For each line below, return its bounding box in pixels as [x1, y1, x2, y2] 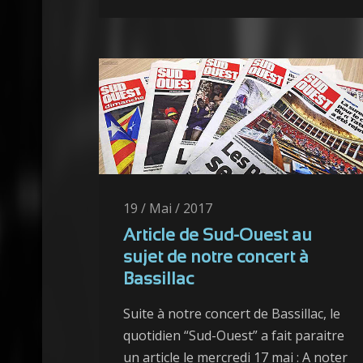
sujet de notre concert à [123, 250, 309, 267]
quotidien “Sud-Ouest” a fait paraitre [123, 327, 344, 345]
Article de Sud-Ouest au [123, 228, 312, 245]
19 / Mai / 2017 [123, 199, 212, 218]
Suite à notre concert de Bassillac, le [123, 305, 340, 323]
